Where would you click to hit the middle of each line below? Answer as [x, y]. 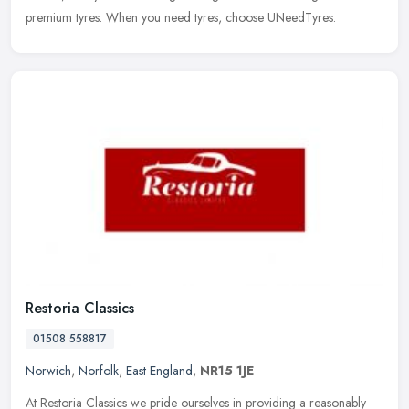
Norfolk [99, 371]
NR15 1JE [227, 371]
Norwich [48, 371]
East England [159, 371]
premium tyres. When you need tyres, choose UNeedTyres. [181, 17]
